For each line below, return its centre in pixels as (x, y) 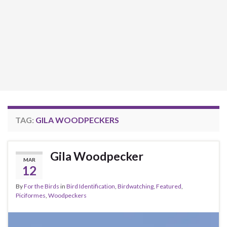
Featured (169, 186)
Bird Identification (91, 186)
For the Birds (42, 186)
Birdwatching (136, 186)
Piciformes (31, 195)
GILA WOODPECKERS (77, 120)
